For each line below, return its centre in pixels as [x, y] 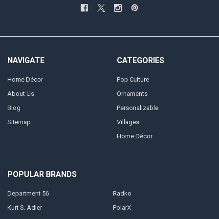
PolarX [122, 208]
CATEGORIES [140, 60]
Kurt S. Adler [24, 208]
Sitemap [19, 122]
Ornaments [132, 94]
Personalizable [137, 108]
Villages [128, 122]
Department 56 [28, 194]
